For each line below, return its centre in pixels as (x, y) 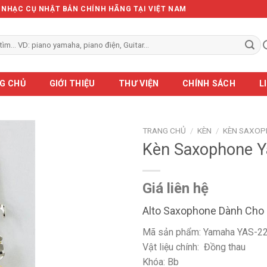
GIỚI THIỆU (72, 84)
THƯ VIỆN (139, 84)
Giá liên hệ (176, 188)
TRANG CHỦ (164, 131)
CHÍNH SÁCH (209, 84)
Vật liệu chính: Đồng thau (194, 247)
